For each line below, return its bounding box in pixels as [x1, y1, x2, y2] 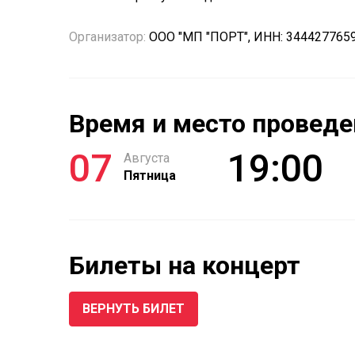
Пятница [124, 168, 176, 183]
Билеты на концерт [69, 250, 300, 281]
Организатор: [69, 29, 146, 44]
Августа [124, 151, 170, 166]
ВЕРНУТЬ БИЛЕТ [82, 301, 185, 316]
